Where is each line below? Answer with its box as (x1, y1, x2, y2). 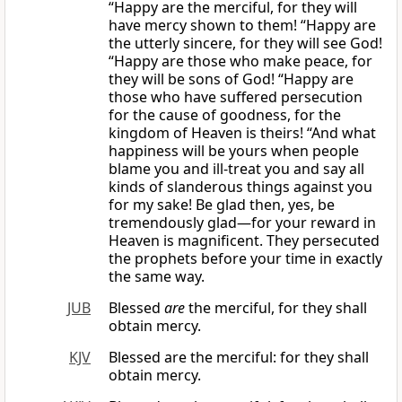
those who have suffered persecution (109, 87, 363, 108)
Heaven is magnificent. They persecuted (109, 231, 380, 251)
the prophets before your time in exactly (109, 249, 382, 269)
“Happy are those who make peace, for (109, 51, 372, 72)
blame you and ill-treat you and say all (109, 159, 364, 179)
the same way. (109, 267, 205, 287)
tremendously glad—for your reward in (109, 213, 376, 233)
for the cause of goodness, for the (109, 105, 341, 126)
